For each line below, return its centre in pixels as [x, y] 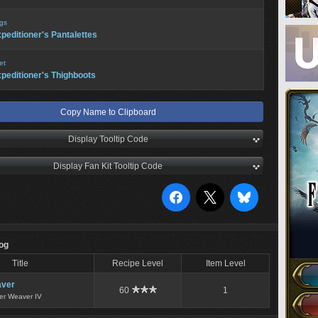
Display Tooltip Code [108, 139]
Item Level [225, 263]
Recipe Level [138, 263]
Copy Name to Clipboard [108, 112]
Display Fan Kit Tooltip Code [108, 166]
